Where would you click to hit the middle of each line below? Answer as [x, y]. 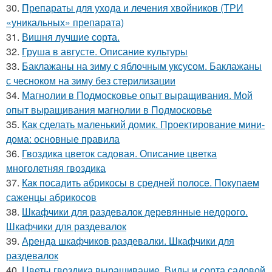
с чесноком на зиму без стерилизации [91, 81]
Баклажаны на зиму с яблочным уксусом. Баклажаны [142, 66]
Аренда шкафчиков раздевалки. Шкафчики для [128, 241]
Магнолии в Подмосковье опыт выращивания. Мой [137, 95]
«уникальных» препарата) [65, 22]
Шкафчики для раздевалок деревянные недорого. [135, 212]
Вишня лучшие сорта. [71, 37]
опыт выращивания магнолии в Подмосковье [109, 110]
